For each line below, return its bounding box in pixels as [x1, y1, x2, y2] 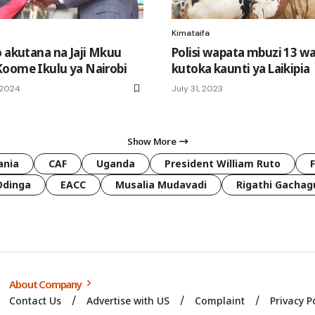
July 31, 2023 [172, 83, 223, 95]
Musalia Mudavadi [115, 178, 207, 192]
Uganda [96, 157, 135, 171]
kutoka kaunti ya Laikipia [172, 60, 310, 77]
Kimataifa [172, 27, 210, 39]
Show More [127, 135, 176, 148]
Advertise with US [86, 294, 170, 308]
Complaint [195, 294, 245, 308]
